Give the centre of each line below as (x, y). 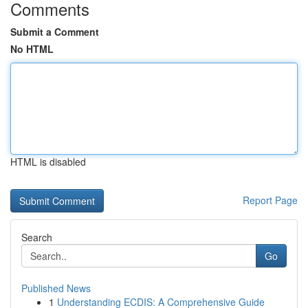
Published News (56, 288)
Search (37, 237)
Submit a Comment (55, 32)
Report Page (270, 200)
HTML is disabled (48, 162)
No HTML (32, 49)
